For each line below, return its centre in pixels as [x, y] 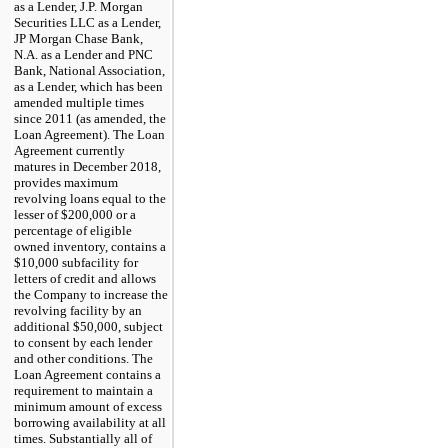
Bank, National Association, [89, 70]
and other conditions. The [83, 358]
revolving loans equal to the [90, 198]
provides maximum [66, 182]
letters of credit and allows [85, 278]
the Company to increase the [91, 294]
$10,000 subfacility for [76, 262]
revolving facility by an [78, 310]
